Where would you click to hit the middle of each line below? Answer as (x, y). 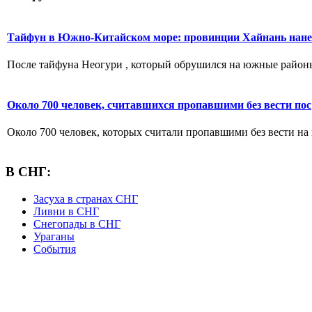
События (55, 249)
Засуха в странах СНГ (86, 198)
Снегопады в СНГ (77, 224)
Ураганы (54, 236)
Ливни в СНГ (66, 211)
